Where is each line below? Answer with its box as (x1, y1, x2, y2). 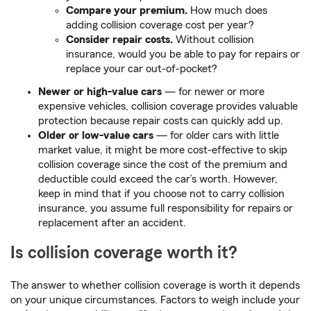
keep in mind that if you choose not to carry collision (38, 188, 285, 200)
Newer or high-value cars (38, 86, 162, 98)
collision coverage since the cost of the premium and (38, 159, 287, 171)
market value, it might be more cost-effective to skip (38, 144, 287, 156)
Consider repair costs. (66, 34, 173, 46)
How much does (187, 5, 267, 17)
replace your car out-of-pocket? (66, 63, 217, 75)
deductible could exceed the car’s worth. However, (38, 174, 278, 185)
